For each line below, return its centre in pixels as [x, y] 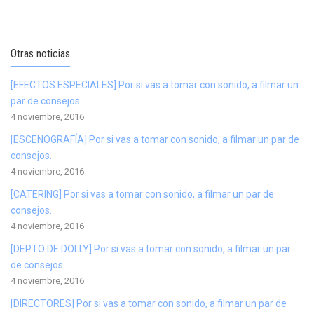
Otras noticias [40, 54]
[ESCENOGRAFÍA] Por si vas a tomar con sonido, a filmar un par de [155, 139]
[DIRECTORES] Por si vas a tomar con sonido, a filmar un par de [149, 303]
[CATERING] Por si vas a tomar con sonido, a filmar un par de [142, 194]
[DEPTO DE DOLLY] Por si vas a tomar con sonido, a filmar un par [151, 249]
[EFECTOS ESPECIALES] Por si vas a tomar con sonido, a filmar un [155, 85]
